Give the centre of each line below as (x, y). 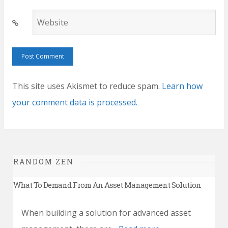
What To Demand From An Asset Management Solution (107, 184)
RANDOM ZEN (44, 161)
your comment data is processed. (75, 102)
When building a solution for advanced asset (106, 212)
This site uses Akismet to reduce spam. (87, 86)
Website (31, 22)
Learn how (182, 86)
